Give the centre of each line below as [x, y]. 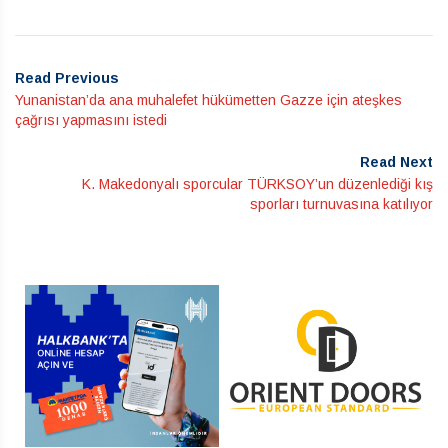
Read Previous [67, 77]
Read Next [396, 161]
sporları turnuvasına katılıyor [341, 203]
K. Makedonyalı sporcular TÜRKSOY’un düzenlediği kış [257, 183]
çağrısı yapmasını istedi [91, 119]
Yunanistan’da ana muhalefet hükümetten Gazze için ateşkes [208, 99]
